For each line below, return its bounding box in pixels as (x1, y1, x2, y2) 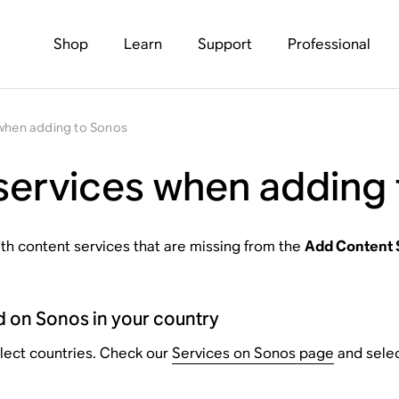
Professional (287, 35, 370, 53)
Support (197, 35, 252, 53)
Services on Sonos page (171, 344, 334, 362)
